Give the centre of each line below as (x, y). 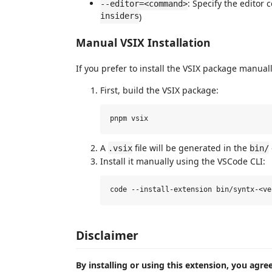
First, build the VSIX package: (159, 90)
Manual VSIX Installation (143, 43)
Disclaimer (107, 236)
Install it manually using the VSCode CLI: (183, 161)
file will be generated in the (191, 148)
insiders (120, 16)
